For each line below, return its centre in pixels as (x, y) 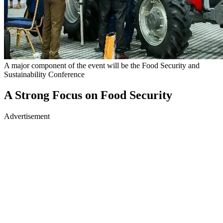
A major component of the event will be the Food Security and (102, 65)
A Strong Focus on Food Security (88, 95)
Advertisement (27, 116)
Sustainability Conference (44, 74)
